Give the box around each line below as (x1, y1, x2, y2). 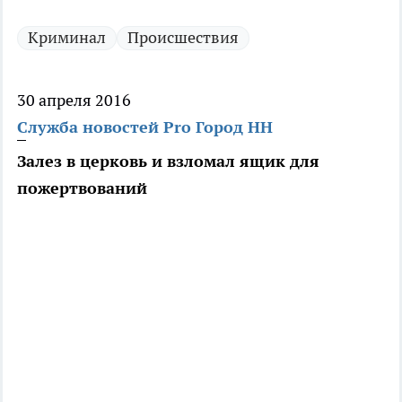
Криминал (28, 27, 106, 48)
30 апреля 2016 (17, 90, 131, 111)
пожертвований (17, 178, 147, 199)
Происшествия (127, 27, 239, 48)
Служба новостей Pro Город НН (17, 117, 273, 138)
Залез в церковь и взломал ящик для (17, 151, 319, 172)
